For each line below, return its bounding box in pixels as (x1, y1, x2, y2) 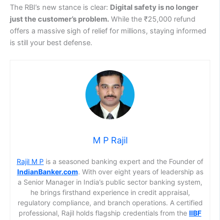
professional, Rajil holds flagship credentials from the (19, 209, 189, 218)
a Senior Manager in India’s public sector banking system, (18, 178, 202, 187)
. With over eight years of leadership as (78, 167, 203, 176)
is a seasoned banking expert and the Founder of (44, 157, 203, 166)
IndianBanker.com (17, 167, 78, 176)
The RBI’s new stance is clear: (10, 2, 110, 12)
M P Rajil (92, 135, 128, 146)
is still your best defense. (10, 38, 92, 47)
